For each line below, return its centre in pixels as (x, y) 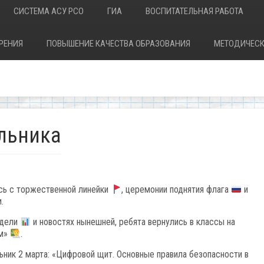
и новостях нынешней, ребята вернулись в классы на (133, 222)
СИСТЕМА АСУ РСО (49, 11)
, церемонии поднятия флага (176, 189)
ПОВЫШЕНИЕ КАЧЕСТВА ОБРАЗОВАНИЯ (118, 44)
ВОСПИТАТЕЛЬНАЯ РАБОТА (194, 11)
